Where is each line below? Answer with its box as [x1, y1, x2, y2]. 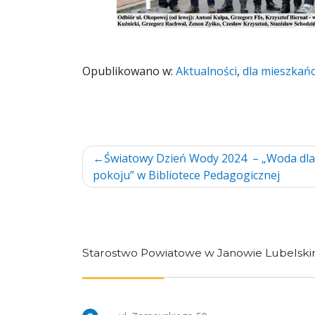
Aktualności [176, 63, 237, 79]
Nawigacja [82, 143, 200, 172]
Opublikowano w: [82, 63, 176, 79]
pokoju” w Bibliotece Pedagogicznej [93, 167, 280, 183]
